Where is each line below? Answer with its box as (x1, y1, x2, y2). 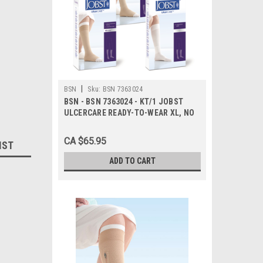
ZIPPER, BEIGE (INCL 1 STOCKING (63, 119, 184, 129)
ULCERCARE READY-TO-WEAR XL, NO (63, 108, 194, 117)
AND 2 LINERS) (63, 130, 116, 140)
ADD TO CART (109, 156, 156, 166)
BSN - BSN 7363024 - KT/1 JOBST (63, 97, 183, 106)
